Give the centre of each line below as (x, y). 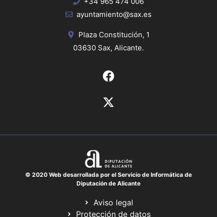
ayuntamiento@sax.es (114, 14)
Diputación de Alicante (108, 183)
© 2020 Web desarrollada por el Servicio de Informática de (108, 174)
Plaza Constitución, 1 (114, 34)
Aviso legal (114, 202)
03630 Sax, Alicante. (108, 47)
